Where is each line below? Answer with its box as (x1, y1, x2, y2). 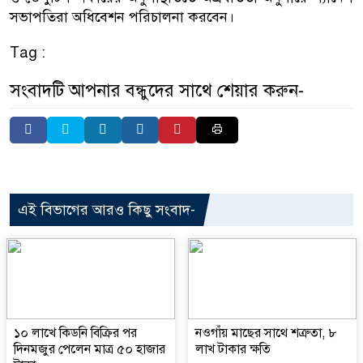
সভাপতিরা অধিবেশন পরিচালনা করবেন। (10, 8, 234, 27)
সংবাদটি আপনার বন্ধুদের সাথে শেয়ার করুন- (10, 79, 304, 102)
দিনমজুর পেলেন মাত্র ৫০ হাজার (14, 341, 165, 358)
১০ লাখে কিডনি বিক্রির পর (14, 325, 137, 342)
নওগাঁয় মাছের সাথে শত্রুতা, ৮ (195, 325, 337, 342)
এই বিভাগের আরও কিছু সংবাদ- (18, 201, 195, 220)
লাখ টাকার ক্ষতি (195, 341, 271, 358)
